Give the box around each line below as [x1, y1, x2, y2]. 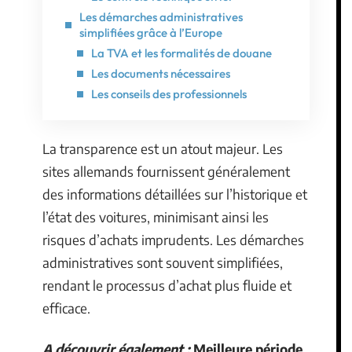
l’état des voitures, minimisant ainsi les [42, 208, 269, 225]
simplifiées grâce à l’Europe [79, 24, 222, 40]
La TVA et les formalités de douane [91, 45, 272, 60]
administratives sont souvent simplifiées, [42, 254, 283, 271]
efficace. [42, 299, 90, 317]
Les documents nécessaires [91, 65, 230, 81]
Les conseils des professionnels [91, 86, 247, 101]
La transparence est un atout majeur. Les [42, 140, 283, 157]
